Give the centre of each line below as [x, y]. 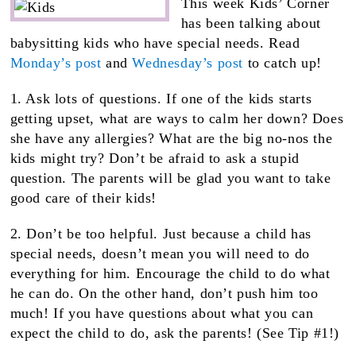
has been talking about [251, 23]
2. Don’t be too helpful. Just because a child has [161, 234]
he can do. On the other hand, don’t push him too [164, 294]
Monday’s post [56, 63]
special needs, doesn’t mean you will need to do [160, 254]
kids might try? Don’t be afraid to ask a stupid [155, 159]
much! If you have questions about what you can [162, 313]
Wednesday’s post [188, 63]
